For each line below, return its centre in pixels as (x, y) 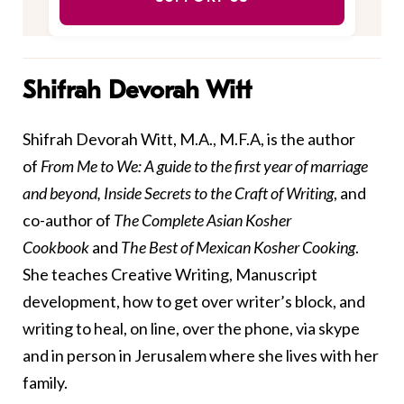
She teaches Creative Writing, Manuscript (170, 275)
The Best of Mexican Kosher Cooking (238, 248)
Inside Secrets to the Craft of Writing (219, 193)
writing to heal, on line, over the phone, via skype (191, 329)
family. (45, 383)
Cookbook (56, 248)
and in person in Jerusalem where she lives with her (201, 356)
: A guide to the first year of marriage (253, 166)
